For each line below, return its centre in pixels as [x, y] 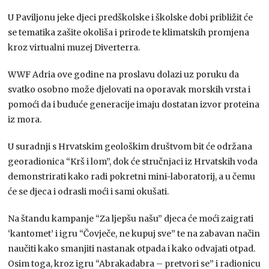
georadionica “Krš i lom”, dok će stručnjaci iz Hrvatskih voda [133, 161]
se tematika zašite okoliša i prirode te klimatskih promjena [129, 32]
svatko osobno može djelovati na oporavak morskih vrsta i [129, 89]
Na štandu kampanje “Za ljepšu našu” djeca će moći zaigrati [131, 218]
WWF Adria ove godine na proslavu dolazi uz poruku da [124, 74]
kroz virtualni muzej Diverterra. [74, 47]
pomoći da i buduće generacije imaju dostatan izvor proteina [134, 104]
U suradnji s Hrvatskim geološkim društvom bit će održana [130, 146]
